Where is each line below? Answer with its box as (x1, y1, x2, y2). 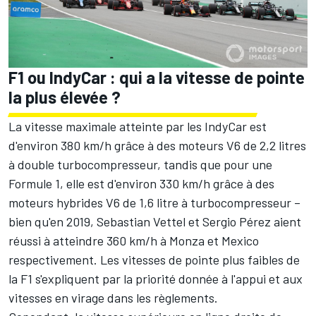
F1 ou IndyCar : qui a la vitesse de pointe (8, 66, 305, 87)
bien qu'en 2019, (8, 213, 97, 229)
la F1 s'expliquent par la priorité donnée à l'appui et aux (8, 270, 303, 286)
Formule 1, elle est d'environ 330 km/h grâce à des (8, 175, 274, 191)
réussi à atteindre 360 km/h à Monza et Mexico (8, 232, 259, 248)
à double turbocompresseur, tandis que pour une (8, 156, 272, 172)
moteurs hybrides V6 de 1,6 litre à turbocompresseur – (8, 194, 300, 210)
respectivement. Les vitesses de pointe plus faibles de (8, 251, 300, 267)
